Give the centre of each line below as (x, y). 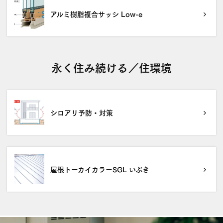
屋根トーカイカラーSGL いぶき (100, 169)
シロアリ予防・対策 (82, 112)
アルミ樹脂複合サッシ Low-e (96, 14)
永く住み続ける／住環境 (111, 67)
